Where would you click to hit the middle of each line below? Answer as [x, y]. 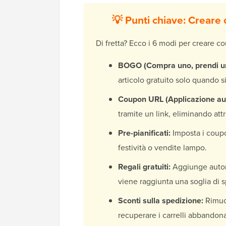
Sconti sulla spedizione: [161, 201]
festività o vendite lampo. [162, 148]
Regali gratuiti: [144, 167]
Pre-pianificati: [144, 133]
